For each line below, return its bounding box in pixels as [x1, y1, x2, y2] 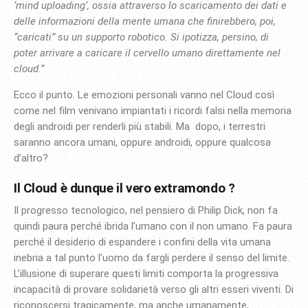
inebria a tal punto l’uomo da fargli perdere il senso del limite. [14, 251, 289, 264]
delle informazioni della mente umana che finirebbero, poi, [14, 15, 276, 28]
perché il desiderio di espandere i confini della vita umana [14, 235, 271, 248]
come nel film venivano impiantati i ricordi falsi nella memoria [14, 104, 291, 118]
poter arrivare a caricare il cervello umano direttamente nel [14, 47, 280, 60]
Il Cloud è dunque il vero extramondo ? [14, 180, 235, 197]
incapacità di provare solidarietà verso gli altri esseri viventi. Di [14, 283, 294, 296]
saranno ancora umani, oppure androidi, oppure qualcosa [14, 136, 271, 149]
